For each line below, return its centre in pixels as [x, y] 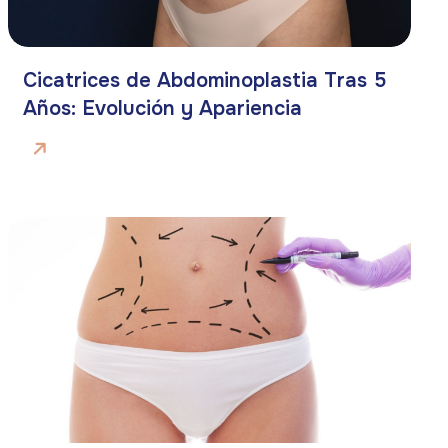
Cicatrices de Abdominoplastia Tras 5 [204, 80]
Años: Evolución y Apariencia [162, 108]
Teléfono [383, 355]
